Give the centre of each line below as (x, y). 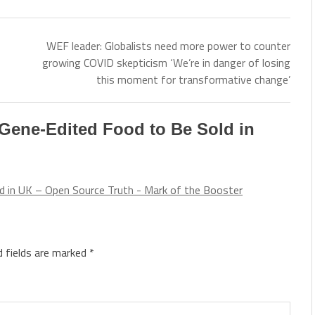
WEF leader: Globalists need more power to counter (168, 46)
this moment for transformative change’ (193, 79)
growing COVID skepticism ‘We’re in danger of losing (166, 63)
